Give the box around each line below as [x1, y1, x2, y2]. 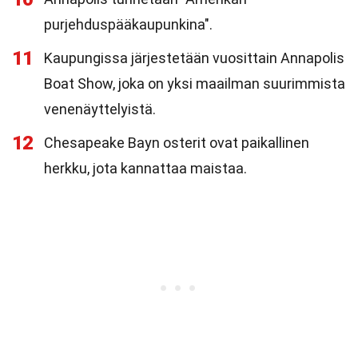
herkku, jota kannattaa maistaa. [44, 160, 247, 177]
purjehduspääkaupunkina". [44, 16, 213, 33]
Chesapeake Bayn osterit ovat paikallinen [44, 134, 309, 151]
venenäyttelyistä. [44, 101, 156, 117]
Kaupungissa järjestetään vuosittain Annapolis [44, 50, 344, 66]
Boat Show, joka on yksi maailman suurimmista [44, 75, 345, 92]
